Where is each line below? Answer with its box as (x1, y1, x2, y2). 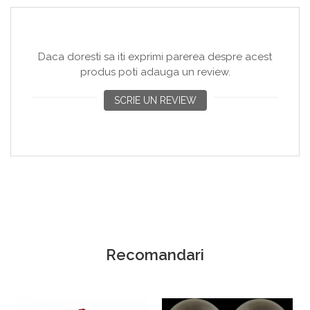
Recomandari (106, 246, 204, 264)
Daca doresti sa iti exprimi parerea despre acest (38, 51, 272, 63)
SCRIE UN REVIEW (113, 95, 197, 106)
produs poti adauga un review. (80, 66, 230, 78)
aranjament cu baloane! (10, 10, 130, 23)
